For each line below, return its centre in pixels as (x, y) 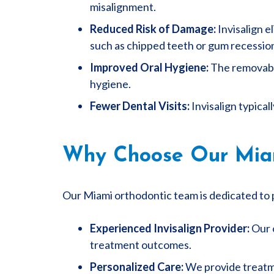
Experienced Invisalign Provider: (170, 228)
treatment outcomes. (141, 245)
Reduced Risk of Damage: (153, 29)
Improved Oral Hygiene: (149, 67)
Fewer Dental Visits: (140, 106)
